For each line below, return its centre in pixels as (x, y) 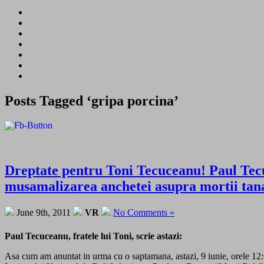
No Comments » (144, 212)
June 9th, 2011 (44, 212)
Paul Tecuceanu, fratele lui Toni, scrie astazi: (93, 236)
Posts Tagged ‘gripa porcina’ (92, 100)
